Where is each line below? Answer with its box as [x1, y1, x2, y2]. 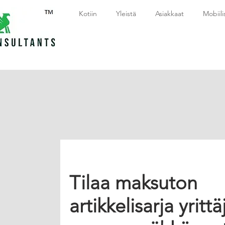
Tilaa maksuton [69, 171, 197, 194]
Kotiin [79, 9, 97, 18]
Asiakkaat [155, 9, 184, 18]
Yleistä [116, 9, 136, 18]
